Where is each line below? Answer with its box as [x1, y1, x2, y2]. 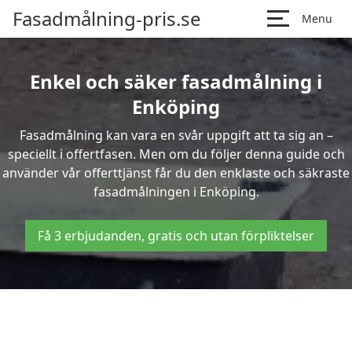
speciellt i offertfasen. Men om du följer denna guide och [7, 145, 345, 163]
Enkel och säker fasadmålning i [30, 68, 322, 94]
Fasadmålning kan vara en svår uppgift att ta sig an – [19, 126, 333, 144]
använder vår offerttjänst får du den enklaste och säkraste [2, 164, 350, 181]
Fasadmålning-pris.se [13, 5, 201, 31]
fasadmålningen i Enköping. [93, 183, 259, 200]
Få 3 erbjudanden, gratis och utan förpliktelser [38, 227, 314, 244]
